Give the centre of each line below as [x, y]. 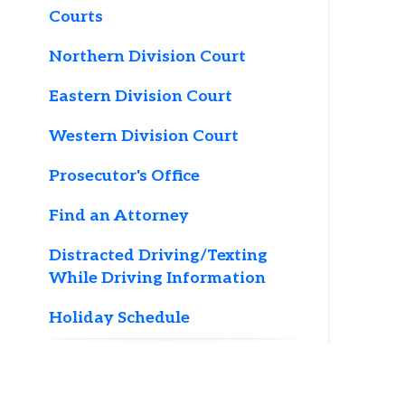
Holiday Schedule [106, 240]
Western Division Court [128, 78]
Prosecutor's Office [111, 113]
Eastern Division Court [125, 42]
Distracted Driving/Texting [141, 184]
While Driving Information [140, 204]
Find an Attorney [106, 149]
